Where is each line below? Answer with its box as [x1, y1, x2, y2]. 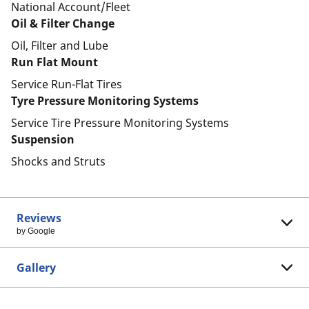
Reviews [17, 210, 61, 226]
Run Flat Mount [11, 54, 98, 70]
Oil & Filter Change [11, 16, 114, 31]
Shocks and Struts [11, 154, 106, 169]
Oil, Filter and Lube [11, 38, 108, 53]
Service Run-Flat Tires [11, 77, 122, 92]
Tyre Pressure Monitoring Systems [11, 93, 199, 108]
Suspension [11, 132, 74, 147]
